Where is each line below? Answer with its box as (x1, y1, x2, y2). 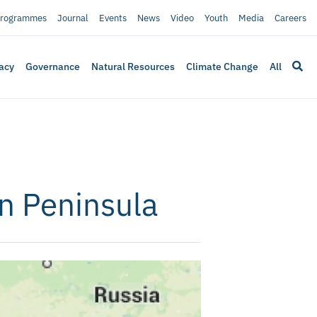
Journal (57, 11, 88, 24)
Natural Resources (91, 60, 175, 74)
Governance (25, 60, 81, 74)
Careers (274, 11, 306, 24)
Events (98, 11, 127, 24)
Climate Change (186, 60, 259, 74)
